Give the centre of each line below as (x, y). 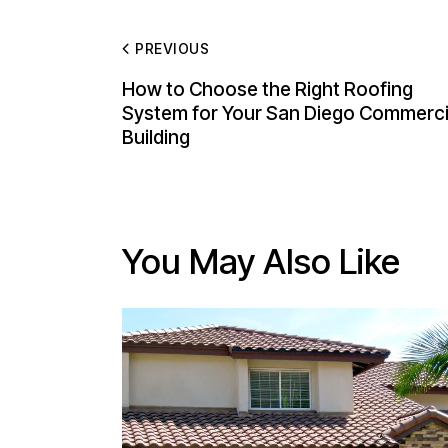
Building (156, 137)
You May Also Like (261, 261)
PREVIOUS (172, 49)
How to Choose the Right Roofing (267, 89)
